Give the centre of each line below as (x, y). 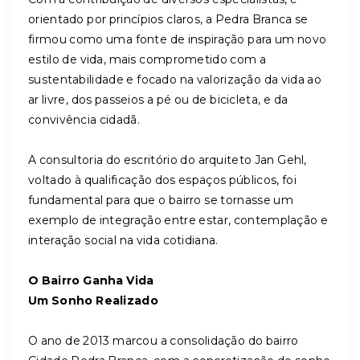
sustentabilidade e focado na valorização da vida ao (175, 80)
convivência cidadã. (84, 120)
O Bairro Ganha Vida (91, 280)
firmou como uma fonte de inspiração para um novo (178, 39)
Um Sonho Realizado (93, 301)
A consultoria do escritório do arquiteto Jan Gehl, (168, 160)
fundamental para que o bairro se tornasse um (161, 200)
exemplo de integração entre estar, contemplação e (178, 220)
